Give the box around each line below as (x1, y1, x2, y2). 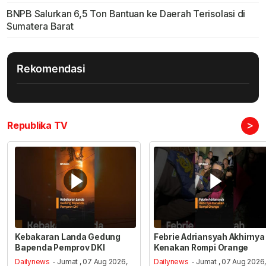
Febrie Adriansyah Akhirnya (153, 232, 265, 242)
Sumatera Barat (6, 20, 74, 33)
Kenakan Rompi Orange (153, 242, 249, 252)
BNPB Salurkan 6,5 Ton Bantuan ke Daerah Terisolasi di (6, 8, 246, 20)
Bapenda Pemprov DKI (15, 242, 105, 252)
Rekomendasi (17, 62, 85, 75)
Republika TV (7, 119, 68, 132)
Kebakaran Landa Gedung (15, 232, 121, 242)
